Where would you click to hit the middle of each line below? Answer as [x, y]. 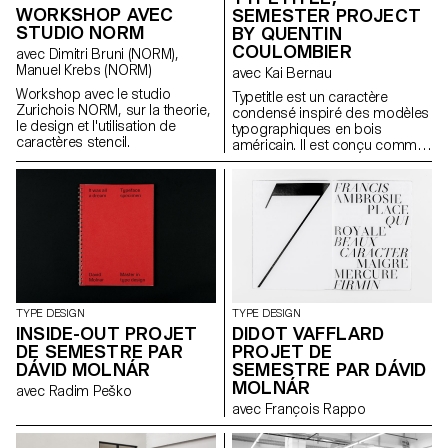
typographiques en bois [307, 129]
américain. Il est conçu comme [328, 145]
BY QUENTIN [287, 34]
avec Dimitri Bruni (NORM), [32, 53]
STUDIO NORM [80, 32]
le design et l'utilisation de [96, 125]
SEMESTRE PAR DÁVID [329, 369]
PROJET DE [282, 351]
